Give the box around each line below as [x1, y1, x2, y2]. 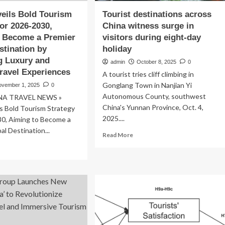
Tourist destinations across [102, 10, 211, 19]
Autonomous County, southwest [102, 92, 206, 100]
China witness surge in [102, 21, 194, 31]
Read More [102, 131, 133, 139]
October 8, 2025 [136, 59, 176, 65]
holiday [102, 44, 132, 54]
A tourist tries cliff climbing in [102, 70, 194, 78]
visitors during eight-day [102, 33, 201, 42]
